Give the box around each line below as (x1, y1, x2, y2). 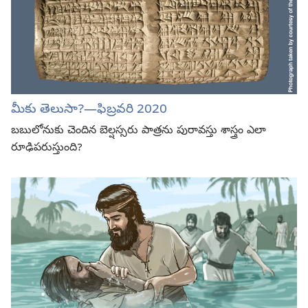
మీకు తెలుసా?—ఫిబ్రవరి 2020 (11, 101, 167, 120)
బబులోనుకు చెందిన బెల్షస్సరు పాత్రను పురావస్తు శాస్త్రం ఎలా (11, 124, 266, 140)
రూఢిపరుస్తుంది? (11, 141, 82, 157)
